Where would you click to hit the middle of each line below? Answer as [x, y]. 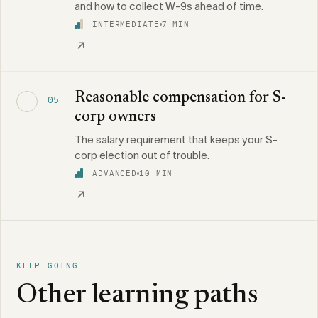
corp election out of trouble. [142, 155]
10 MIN [156, 173]
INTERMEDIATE [126, 24]
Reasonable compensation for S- [180, 98]
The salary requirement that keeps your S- [176, 139]
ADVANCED [115, 173]
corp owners [115, 117]
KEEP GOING [48, 265]
